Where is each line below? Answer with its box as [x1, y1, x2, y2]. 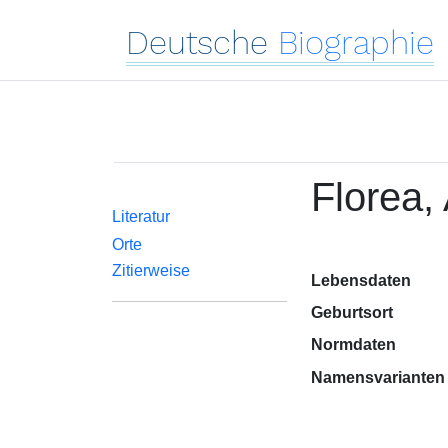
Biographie [278, 23, 434, 62]
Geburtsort [310, 304, 393, 321]
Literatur [112, 208, 170, 225]
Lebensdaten [310, 272, 411, 289]
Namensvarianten [310, 369, 445, 386]
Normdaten [310, 336, 396, 353]
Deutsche [126, 23, 268, 62]
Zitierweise [112, 262, 190, 279]
